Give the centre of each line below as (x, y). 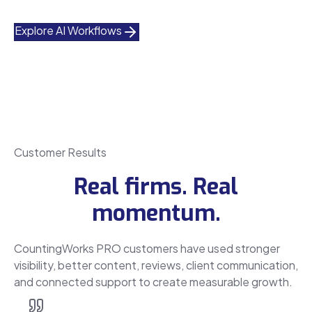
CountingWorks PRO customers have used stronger (147, 248)
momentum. (156, 213)
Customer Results (60, 152)
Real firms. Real (156, 186)
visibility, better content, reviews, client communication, (156, 265)
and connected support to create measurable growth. (153, 281)
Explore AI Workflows (68, 30)
